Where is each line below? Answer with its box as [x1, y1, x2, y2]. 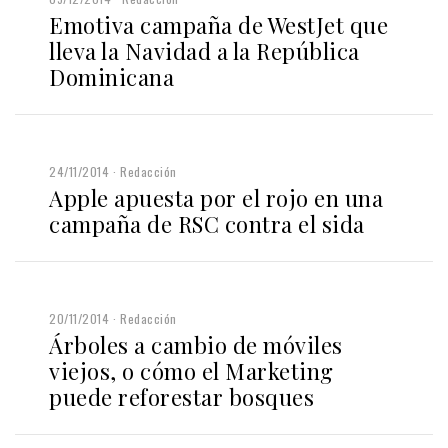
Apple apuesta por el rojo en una [49, 183, 383, 214]
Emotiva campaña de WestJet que [49, 10, 388, 41]
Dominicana [49, 62, 174, 93]
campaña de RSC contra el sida [49, 209, 365, 240]
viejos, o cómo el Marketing [49, 356, 334, 387]
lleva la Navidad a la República [49, 36, 360, 67]
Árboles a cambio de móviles [49, 330, 343, 361]
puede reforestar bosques [49, 382, 314, 413]
